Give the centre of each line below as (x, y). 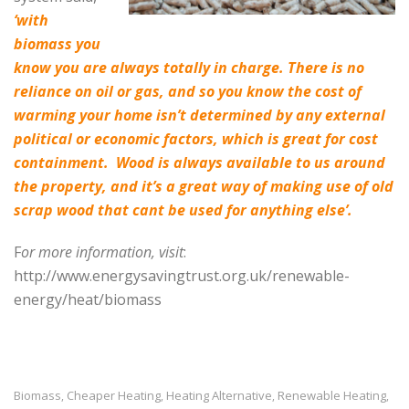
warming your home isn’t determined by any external (199, 115)
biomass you (57, 43)
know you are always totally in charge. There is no (189, 67)
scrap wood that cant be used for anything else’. (183, 210)
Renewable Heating (332, 395)
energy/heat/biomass (88, 299)
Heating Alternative (219, 395)
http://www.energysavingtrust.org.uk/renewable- (182, 275)
